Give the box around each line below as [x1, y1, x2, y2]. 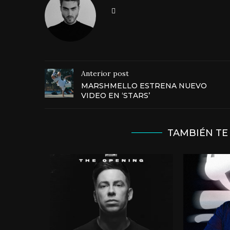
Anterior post [81, 68, 129, 78]
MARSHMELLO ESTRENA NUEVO [81, 81, 207, 90]
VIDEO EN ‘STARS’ [81, 90, 150, 100]
